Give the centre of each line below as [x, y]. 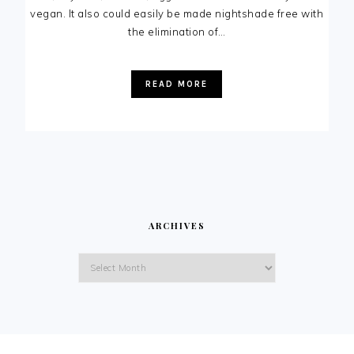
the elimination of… [177, 31]
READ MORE [177, 84]
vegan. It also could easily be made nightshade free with [177, 13]
